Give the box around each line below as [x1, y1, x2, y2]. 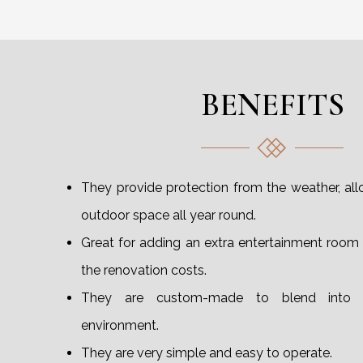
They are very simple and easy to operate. [81, 345, 332, 361]
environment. [81, 318, 159, 334]
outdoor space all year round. [81, 207, 256, 224]
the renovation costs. [81, 263, 207, 279]
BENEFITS [200, 85, 344, 125]
